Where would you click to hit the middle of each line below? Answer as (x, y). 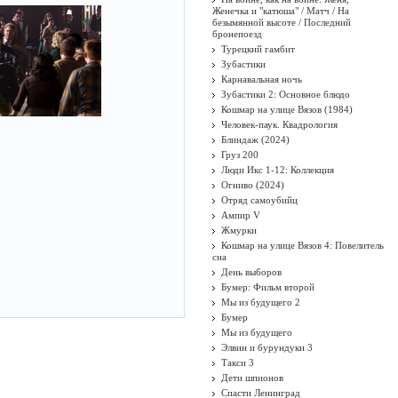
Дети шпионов (252, 378)
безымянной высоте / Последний (282, 22)
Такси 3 (238, 362)
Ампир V (241, 215)
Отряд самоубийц (259, 200)
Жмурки (239, 230)
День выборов (251, 272)
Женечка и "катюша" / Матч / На (281, 11)
